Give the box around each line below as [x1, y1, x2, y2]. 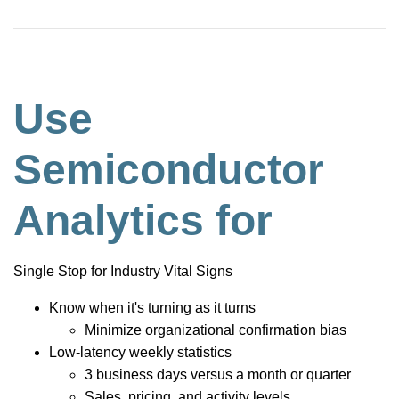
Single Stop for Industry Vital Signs [13, 263, 232, 279]
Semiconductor [13, 145, 324, 193]
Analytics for [13, 196, 273, 244]
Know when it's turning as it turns [49, 299, 256, 315]
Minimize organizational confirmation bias [85, 322, 346, 338]
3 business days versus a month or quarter [85, 366, 351, 382]
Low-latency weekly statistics [49, 344, 232, 360]
